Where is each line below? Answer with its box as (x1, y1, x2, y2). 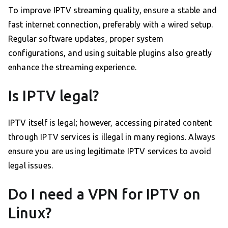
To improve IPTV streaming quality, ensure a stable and (8, 5, 217, 15)
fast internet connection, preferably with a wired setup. (8, 19, 213, 29)
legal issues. (8, 160, 53, 170)
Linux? (8, 204, 51, 221)
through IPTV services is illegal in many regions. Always (8, 132, 216, 141)
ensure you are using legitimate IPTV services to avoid (8, 146, 212, 156)
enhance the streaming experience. (8, 62, 136, 72)
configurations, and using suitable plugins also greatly (8, 48, 212, 58)
